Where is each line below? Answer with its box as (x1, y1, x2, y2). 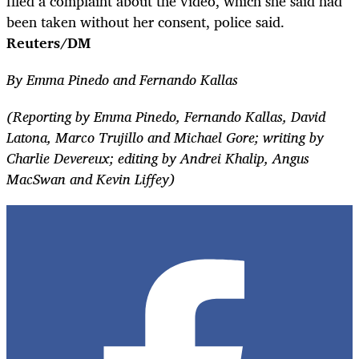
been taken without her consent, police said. (6, 9, 284, 34)
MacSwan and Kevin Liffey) (6, 166, 175, 191)
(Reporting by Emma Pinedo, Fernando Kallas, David (6, 103, 325, 128)
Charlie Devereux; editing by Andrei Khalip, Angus (6, 145, 309, 170)
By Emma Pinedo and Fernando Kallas (6, 67, 238, 91)
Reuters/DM (6, 30, 91, 54)
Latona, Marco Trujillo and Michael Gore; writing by (6, 124, 324, 149)
